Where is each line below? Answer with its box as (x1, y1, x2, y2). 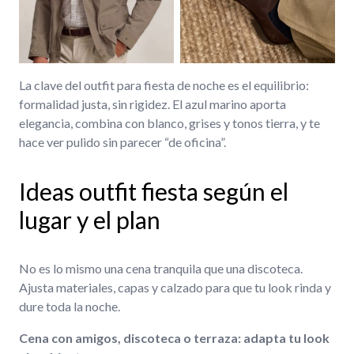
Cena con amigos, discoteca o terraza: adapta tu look (19, 330, 330, 345)
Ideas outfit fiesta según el (19, 177, 288, 205)
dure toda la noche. (19, 299, 120, 314)
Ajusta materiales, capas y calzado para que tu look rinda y (19, 280, 331, 295)
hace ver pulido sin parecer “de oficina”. (19, 134, 226, 149)
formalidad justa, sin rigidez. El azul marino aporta (19, 96, 286, 111)
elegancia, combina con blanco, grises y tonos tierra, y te (19, 115, 320, 130)
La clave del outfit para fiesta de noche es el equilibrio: (19, 77, 309, 92)
